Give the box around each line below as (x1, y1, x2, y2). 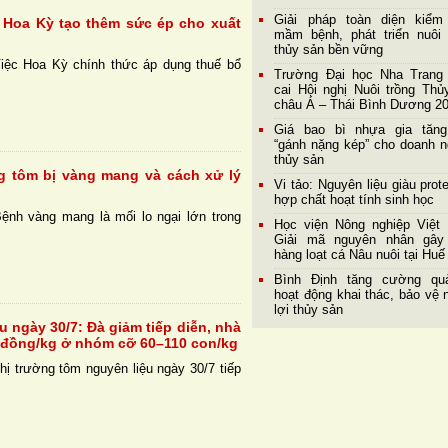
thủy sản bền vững (274, 42, 384, 58)
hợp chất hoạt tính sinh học (274, 192, 435, 208)
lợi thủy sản (274, 302, 344, 318)
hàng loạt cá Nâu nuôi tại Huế (274, 247, 446, 263)
